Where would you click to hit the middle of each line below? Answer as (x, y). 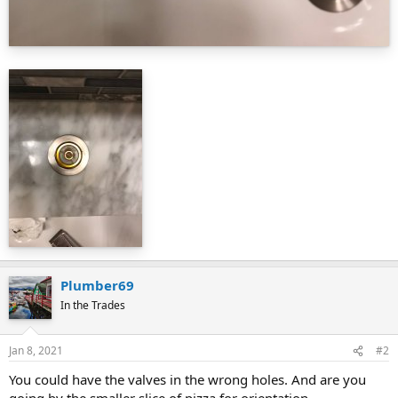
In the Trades (93, 305)
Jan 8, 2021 (36, 351)
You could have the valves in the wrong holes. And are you (187, 380)
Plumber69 (97, 285)
